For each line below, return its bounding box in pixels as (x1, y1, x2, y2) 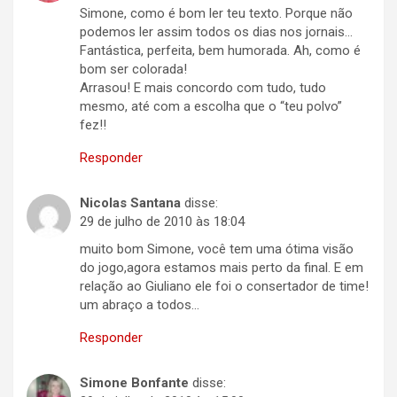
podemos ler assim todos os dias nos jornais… (80, 23, 353, 40)
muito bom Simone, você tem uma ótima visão (80, 240, 354, 257)
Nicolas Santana (80, 194, 181, 211)
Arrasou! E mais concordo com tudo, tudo (80, 79, 326, 96)
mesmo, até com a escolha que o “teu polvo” (80, 97, 342, 114)
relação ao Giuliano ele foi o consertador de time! (80, 277, 369, 294)
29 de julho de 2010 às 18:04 (80, 213, 245, 230)
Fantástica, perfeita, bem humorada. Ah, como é (80, 42, 361, 58)
